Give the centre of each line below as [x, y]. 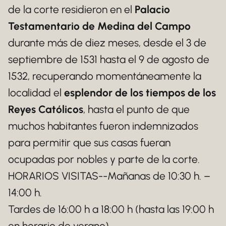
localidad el [36, 92]
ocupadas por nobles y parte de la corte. [104, 159]
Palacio [152, 9]
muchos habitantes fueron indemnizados [103, 126]
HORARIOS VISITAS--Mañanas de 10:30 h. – [109, 176]
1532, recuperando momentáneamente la [105, 76]
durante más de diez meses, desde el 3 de [107, 42]
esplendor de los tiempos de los [140, 92]
